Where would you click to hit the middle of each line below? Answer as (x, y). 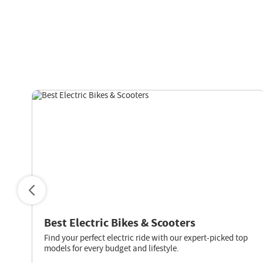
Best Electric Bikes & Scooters (119, 223)
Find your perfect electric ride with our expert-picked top (146, 238)
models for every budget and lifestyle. (111, 248)
